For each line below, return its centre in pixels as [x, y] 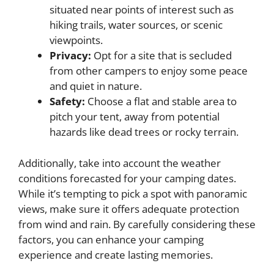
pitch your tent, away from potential [135, 117]
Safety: [67, 101]
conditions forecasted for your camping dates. [127, 178]
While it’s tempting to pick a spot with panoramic [133, 193]
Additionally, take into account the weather [120, 163]
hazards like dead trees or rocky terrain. [144, 132]
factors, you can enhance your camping [111, 239]
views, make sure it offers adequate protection [129, 209]
